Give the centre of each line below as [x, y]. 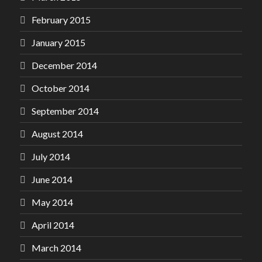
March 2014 [56, 248]
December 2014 [64, 65]
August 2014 [57, 134]
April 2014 [53, 225]
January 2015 [58, 42]
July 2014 [51, 156]
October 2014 [61, 88]
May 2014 [52, 202]
